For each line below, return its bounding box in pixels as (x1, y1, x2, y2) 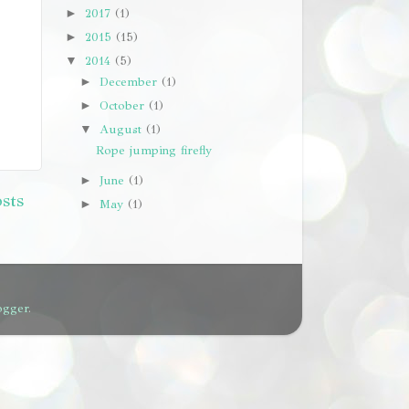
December (100, 73, 163, 89)
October (100, 97, 150, 113)
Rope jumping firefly (95, 142, 212, 158)
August (100, 121, 147, 137)
